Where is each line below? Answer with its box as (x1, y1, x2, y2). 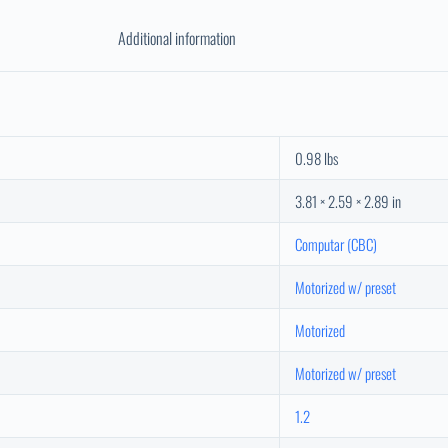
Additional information (117, 25, 236, 50)
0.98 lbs (295, 146, 338, 169)
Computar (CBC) (295, 232, 377, 255)
